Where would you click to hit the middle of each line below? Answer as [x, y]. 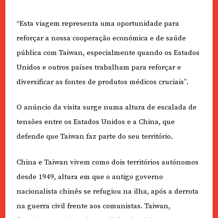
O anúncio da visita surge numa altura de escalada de [106, 108]
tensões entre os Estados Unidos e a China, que [95, 122]
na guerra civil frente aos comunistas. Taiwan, [93, 206]
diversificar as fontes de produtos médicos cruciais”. [102, 82]
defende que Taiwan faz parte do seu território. [94, 137]
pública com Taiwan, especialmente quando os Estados [108, 53]
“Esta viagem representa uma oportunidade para [98, 23]
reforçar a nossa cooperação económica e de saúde [101, 38]
